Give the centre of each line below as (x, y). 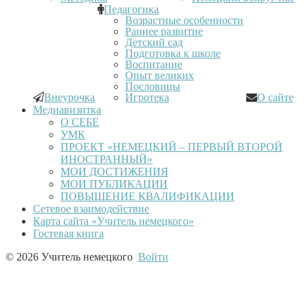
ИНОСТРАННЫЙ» (107, 159)
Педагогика (131, 9)
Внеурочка (69, 97)
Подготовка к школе (173, 53)
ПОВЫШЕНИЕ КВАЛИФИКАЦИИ (147, 196)
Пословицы (153, 86)
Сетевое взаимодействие (91, 208)
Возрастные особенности (184, 20)
